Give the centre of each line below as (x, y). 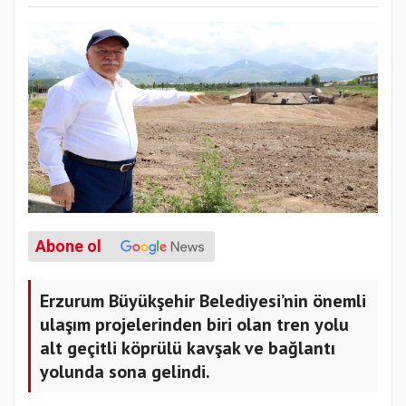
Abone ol (68, 246)
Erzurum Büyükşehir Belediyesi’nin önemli (203, 301)
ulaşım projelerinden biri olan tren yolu (194, 324)
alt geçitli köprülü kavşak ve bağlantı (188, 348)
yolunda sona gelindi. (125, 372)
